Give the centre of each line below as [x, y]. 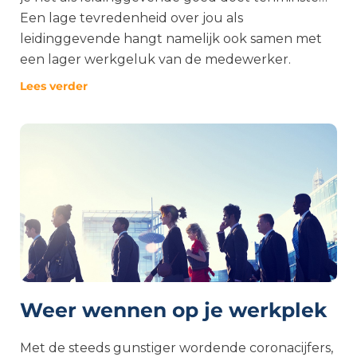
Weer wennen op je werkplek [173, 310]
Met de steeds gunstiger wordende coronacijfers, [177, 348]
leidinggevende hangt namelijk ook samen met [171, 39]
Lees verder [54, 86]
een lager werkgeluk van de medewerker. [155, 59]
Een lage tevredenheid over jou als [131, 18]
